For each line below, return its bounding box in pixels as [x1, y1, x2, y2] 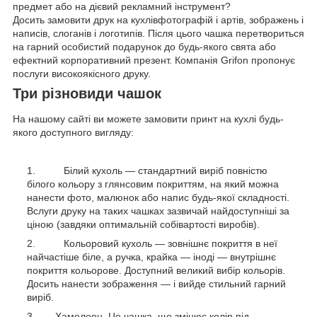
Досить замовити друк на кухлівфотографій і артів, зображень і [13, 14, 304, 26]
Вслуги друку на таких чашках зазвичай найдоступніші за [27, 204, 289, 217]
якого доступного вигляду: [13, 126, 134, 138]
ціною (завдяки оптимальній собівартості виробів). [27, 218, 260, 230]
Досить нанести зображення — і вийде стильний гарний [27, 277, 286, 289]
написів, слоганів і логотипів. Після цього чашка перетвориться [13, 28, 304, 40]
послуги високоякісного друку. [13, 68, 151, 80]
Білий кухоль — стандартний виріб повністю [38, 164, 267, 176]
